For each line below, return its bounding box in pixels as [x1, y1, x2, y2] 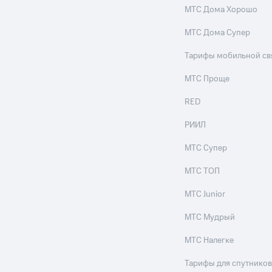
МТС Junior [185, 188, 226, 201]
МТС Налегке [185, 234, 234, 247]
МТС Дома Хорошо [185, 4, 258, 16]
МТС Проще [185, 73, 230, 86]
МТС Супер [185, 142, 228, 155]
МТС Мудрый [185, 211, 236, 224]
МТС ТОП [185, 165, 220, 178]
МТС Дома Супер [185, 27, 251, 39]
